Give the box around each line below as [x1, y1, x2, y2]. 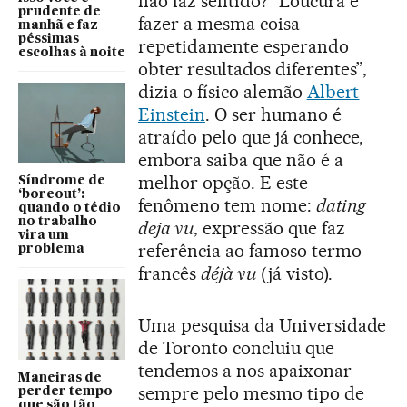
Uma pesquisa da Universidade [138, 314, 387, 337]
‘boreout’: [18, 188, 84, 202]
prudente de [18, 5, 101, 18]
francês [138, 263, 201, 285]
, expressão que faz [193, 217, 345, 240]
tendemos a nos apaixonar [138, 360, 352, 382]
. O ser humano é [204, 104, 342, 126]
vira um [18, 229, 69, 243]
